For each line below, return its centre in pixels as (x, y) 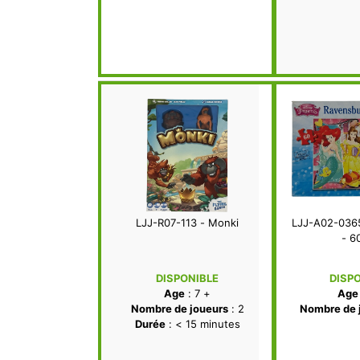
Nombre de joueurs (179, 309)
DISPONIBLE (187, 278)
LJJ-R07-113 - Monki (187, 223)
